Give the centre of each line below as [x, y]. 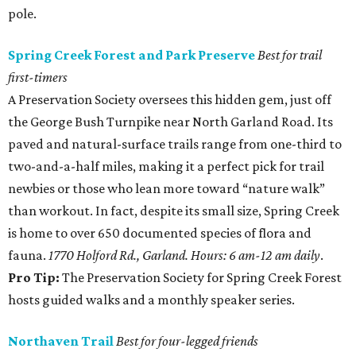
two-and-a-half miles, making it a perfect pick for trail [166, 166]
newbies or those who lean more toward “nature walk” [166, 188]
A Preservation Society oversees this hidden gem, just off [170, 99]
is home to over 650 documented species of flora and [160, 233]
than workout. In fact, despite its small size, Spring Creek [174, 211]
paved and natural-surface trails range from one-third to [175, 144]
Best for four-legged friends [187, 341]
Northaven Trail [61, 341]
